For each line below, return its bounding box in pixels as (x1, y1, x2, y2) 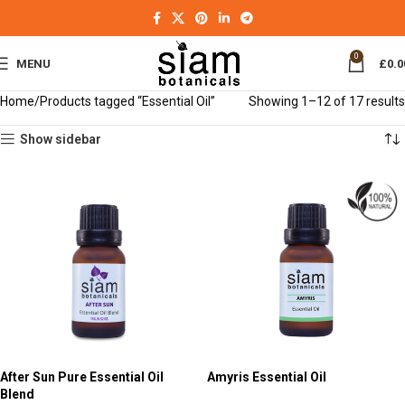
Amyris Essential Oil (207, 370, 326, 384)
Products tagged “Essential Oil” (40, 94, 215, 108)
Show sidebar (20, 132, 102, 146)
